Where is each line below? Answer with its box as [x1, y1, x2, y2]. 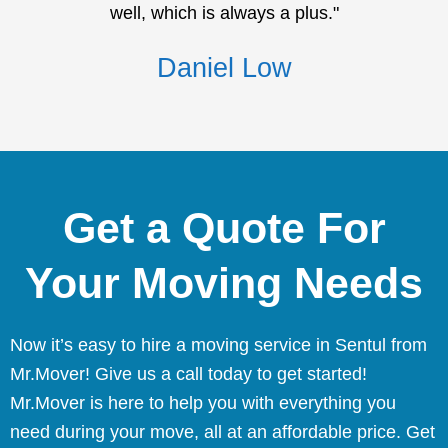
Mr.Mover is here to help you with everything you [10, 393, 396, 414]
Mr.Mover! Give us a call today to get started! [10, 364, 367, 385]
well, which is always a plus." [109, 3, 339, 24]
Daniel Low [156, 53, 292, 84]
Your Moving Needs [25, 259, 423, 308]
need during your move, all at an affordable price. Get [10, 422, 435, 443]
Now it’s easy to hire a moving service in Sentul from [10, 335, 427, 356]
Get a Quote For [62, 204, 386, 253]
